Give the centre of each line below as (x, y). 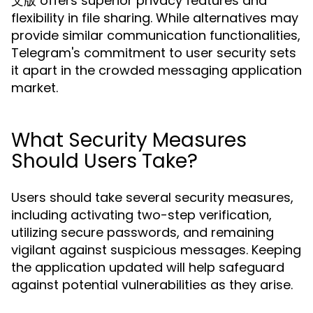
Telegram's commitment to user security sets (154, 53)
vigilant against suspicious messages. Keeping (156, 250)
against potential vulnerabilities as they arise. (152, 285)
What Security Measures (129, 140)
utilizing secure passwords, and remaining (143, 232)
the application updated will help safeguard (148, 267)
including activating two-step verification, (141, 215)
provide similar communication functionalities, (156, 35)
